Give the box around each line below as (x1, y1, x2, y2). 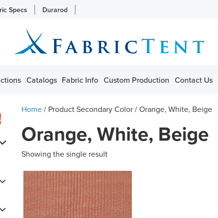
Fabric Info (62, 74, 99, 85)
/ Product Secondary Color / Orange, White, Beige (42, 103, 212, 114)
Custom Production (104, 74, 170, 85)
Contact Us (174, 74, 213, 85)
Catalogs (26, 74, 57, 85)
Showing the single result (21, 148, 108, 159)
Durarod (42, 5, 68, 15)
